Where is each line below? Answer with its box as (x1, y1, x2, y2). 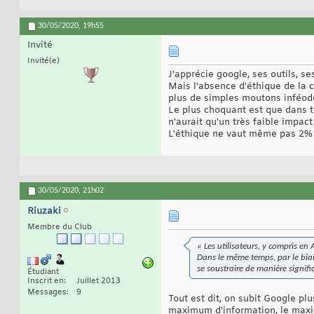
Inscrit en (27, 276, 64, 287)
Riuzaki (27, 205, 61, 218)
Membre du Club (27, 222, 92, 233)
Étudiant (27, 267, 59, 278)
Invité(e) (27, 56, 60, 67)
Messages (27, 287, 67, 298)
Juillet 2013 (76, 276, 121, 287)
